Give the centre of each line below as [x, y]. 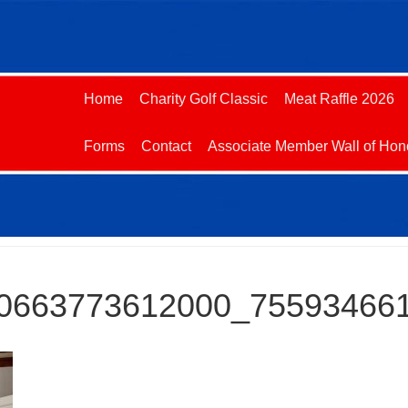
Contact [166, 146]
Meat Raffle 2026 [339, 99]
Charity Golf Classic [204, 99]
